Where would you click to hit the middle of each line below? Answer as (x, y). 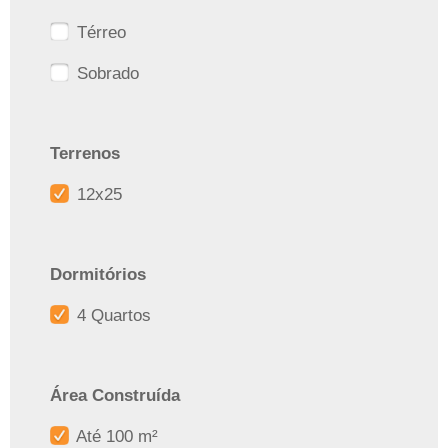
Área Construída (115, 395)
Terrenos (85, 153)
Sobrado (105, 73)
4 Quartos (111, 315)
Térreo (99, 32)
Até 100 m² (115, 436)
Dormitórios (98, 274)
